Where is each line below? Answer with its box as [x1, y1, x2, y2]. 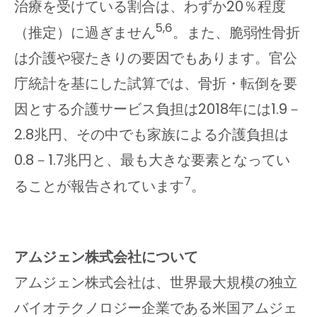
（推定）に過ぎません [14, 23, 156, 43]
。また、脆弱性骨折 [173, 23, 300, 43]
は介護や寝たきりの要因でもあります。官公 [14, 48, 297, 69]
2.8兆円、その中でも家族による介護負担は [14, 125, 289, 145]
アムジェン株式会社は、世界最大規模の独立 [14, 272, 297, 292]
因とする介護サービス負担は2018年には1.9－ [14, 99, 301, 120]
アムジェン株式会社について [14, 246, 198, 267]
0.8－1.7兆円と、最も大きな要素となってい [14, 150, 290, 171]
